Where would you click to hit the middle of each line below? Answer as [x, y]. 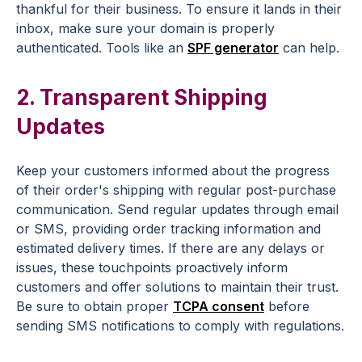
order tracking [176, 229]
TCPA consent [219, 306]
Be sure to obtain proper [95, 306]
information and [270, 229]
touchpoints [135, 267]
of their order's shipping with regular [131, 190]
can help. [309, 48]
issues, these [57, 267]
